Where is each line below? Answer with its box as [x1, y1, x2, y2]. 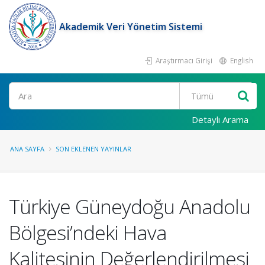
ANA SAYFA [10, 144, 44, 153]
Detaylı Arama [192, 114, 248, 125]
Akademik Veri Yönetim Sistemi [59, 20, 202, 33]
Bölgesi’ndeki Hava [9, 219, 167, 246]
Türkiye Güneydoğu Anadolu [9, 193, 250, 220]
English [228, 56, 253, 65]
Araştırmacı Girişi [154, 56, 212, 65]
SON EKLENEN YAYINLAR [56, 144, 131, 153]
